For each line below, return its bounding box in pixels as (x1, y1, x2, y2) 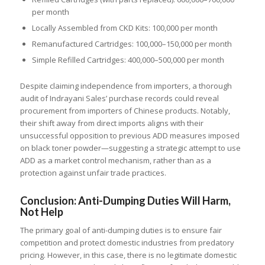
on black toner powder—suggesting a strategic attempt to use (20, 142, 241, 153)
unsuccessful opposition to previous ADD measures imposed (20, 130, 240, 141)
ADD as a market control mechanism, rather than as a (20, 154, 211, 166)
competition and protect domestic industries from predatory (20, 237, 234, 248)
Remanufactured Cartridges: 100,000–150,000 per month (31, 38, 232, 49)
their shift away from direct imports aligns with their (20, 117, 203, 128)
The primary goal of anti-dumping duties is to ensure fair (20, 224, 222, 235)
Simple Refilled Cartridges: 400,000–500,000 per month (31, 54, 224, 65)
